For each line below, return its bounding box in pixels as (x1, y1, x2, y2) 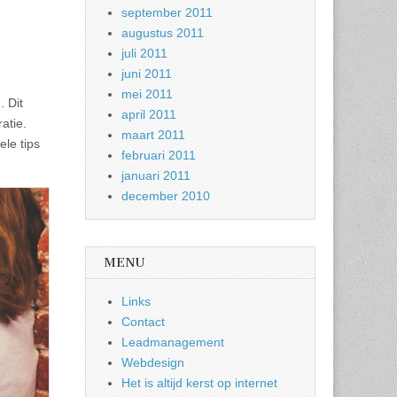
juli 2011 (121, 46, 167, 60)
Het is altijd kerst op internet (121, 376, 277, 390)
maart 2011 (121, 128, 185, 142)
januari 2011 (121, 168, 191, 183)
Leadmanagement (121, 335, 224, 349)
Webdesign (121, 355, 184, 370)
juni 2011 (121, 66, 172, 81)
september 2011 (121, 5, 213, 19)
